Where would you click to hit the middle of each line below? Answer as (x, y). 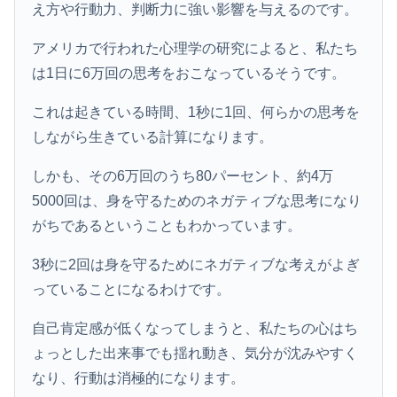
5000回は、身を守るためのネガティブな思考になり (197, 200)
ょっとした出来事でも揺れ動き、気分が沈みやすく (195, 353)
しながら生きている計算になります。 (153, 136)
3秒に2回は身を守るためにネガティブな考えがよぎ (196, 264)
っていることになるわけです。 (132, 289)
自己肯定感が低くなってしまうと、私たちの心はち (195, 328)
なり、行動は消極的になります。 (139, 378)
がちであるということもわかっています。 (167, 225)
